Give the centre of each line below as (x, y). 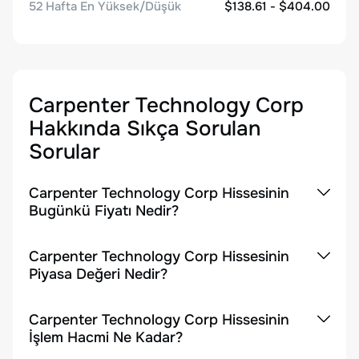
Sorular (65, 152)
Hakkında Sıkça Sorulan (145, 129)
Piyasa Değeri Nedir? (98, 274)
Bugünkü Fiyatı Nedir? (104, 211)
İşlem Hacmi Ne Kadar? (106, 337)
